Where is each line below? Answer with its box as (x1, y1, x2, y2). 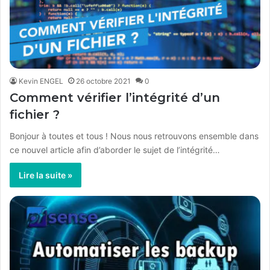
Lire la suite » (19, 169, 72, 180)
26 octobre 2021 (76, 76, 131, 86)
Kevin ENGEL (19, 76, 63, 86)
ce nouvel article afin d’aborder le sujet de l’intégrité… (10, 144, 220, 155)
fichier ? (10, 107, 60, 122)
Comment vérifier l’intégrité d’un (10, 90, 220, 105)
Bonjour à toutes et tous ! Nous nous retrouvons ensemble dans (10, 130, 259, 141)
